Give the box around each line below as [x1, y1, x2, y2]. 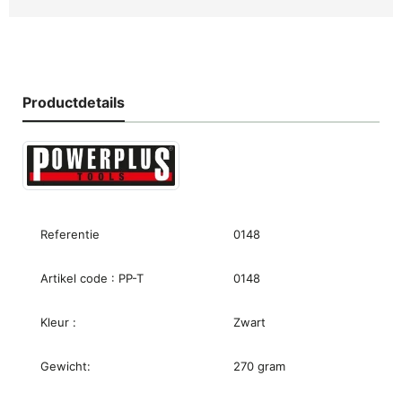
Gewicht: [40, 358, 91, 373]
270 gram [233, 358, 285, 373]
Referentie [40, 226, 100, 241]
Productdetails [22, 92, 125, 111]
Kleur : [40, 314, 76, 329]
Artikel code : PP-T [40, 270, 144, 285]
